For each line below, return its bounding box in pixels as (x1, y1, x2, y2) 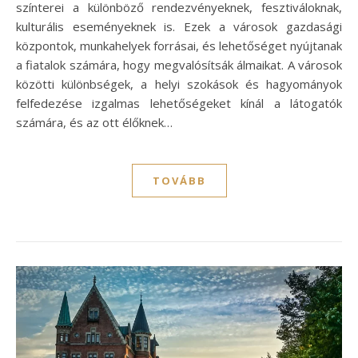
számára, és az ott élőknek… (16, 114, 173, 131)
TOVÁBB (152, 173, 206, 189)
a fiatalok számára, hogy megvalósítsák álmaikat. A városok (16, 57, 342, 74)
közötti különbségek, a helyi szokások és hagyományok (16, 76, 342, 93)
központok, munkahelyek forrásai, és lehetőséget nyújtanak (16, 38, 342, 54)
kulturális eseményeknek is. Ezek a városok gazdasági (16, 18, 342, 35)
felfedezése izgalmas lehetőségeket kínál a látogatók (16, 95, 342, 112)
